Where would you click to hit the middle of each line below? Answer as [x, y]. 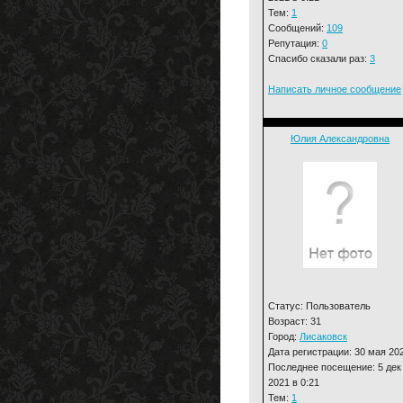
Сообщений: [297, 27]
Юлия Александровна [340, 139]
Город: [284, 336]
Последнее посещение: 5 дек [335, 367]
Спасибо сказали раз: [319, 58]
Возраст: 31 [295, 321]
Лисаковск [323, 336]
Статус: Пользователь [319, 305]
